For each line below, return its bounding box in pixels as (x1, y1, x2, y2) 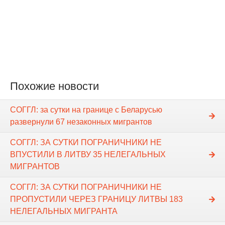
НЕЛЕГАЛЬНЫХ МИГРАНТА (10, 206, 118, 215)
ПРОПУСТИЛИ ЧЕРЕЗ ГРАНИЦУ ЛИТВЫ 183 (10, 194, 183, 203)
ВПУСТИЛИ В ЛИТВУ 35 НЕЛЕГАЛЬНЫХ (10, 150, 166, 159)
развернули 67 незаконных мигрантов (10, 117, 152, 126)
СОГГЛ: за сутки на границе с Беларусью (10, 105, 162, 114)
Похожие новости (10, 79, 99, 92)
